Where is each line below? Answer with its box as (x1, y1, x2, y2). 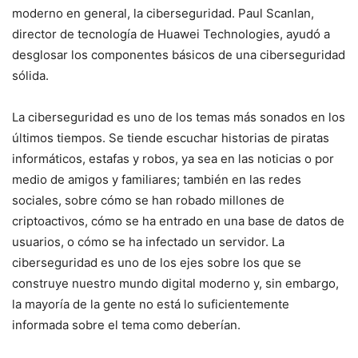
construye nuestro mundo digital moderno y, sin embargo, (12, 276, 339, 291)
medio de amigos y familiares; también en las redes (12, 172, 301, 187)
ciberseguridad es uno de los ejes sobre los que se (12, 255, 301, 270)
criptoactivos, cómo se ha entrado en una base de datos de (12, 213, 344, 229)
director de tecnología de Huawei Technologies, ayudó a (12, 26, 330, 42)
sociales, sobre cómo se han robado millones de (12, 193, 284, 208)
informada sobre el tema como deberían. (12, 317, 241, 332)
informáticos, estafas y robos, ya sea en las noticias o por (12, 151, 334, 166)
